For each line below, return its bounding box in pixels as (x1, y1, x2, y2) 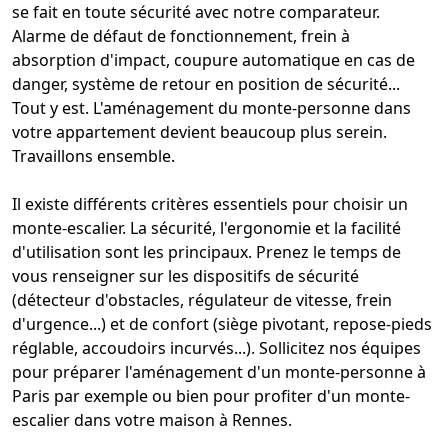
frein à (301, 24, 350, 47)
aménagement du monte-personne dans (103, 96, 411, 119)
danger (12, 72, 64, 95)
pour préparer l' (12, 360, 132, 383)
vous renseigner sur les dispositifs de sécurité (12, 264, 359, 287)
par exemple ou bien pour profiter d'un (50, 384, 355, 407)
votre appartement (12, 120, 156, 143)
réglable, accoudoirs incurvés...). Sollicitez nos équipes (12, 336, 421, 359)
